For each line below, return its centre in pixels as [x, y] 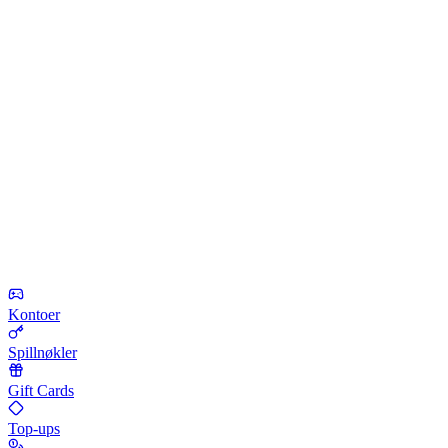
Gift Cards [41, 391]
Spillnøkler [42, 353]
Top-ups [34, 429]
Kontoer [34, 315]
